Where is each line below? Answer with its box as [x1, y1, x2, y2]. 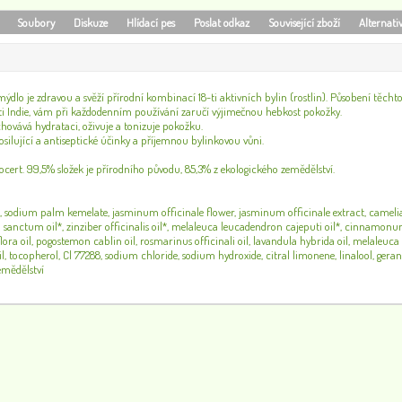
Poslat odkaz [194, 15, 250, 30]
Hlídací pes [127, 15, 176, 30]
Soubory [17, 15, 56, 30]
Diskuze [74, 15, 109, 30]
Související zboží [268, 15, 341, 30]
